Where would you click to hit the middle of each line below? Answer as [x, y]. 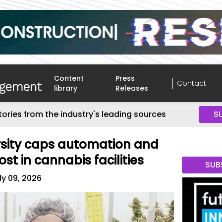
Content [69, 78]
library [66, 88]
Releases [132, 88]
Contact [191, 83]
